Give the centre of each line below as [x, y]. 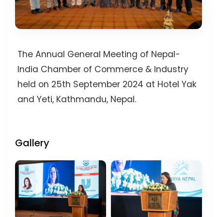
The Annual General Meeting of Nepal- [99, 54]
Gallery [32, 143]
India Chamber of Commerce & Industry [103, 70]
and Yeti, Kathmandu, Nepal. [77, 100]
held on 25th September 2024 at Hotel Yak [107, 85]
